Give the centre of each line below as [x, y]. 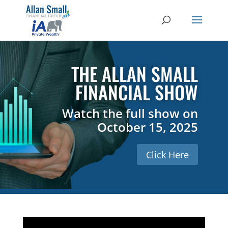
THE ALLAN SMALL [135, 74]
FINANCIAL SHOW [137, 92]
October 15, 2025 [148, 127]
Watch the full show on [130, 113]
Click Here [168, 154]
